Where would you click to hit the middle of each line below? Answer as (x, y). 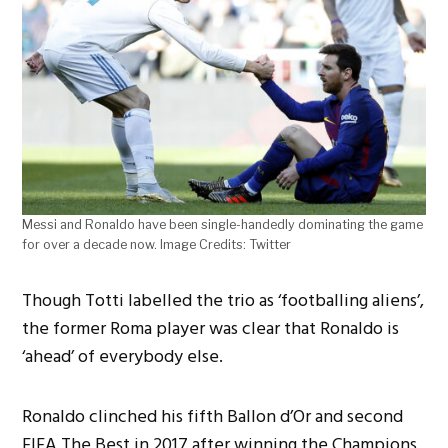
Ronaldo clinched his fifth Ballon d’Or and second (213, 417)
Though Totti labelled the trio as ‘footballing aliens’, (223, 301)
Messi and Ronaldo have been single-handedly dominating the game (223, 225)
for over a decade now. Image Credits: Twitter (157, 245)
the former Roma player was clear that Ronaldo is (211, 329)
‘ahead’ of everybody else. (123, 357)
